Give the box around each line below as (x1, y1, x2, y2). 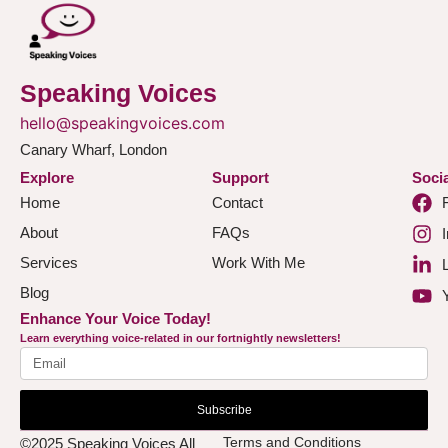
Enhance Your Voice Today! (20, 310, 211, 328)
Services (20, 254, 78, 272)
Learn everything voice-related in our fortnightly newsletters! (20, 332, 341, 345)
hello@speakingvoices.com (20, 113, 225, 134)
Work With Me (211, 254, 305, 272)
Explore (20, 169, 74, 187)
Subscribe (196, 403, 252, 418)
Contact (211, 194, 263, 212)
